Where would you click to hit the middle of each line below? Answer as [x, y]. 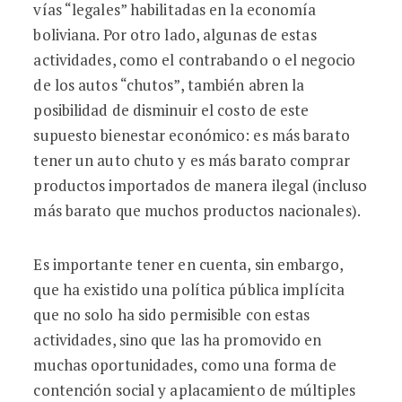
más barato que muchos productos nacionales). [197, 210]
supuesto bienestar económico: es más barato [192, 135]
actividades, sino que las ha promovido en [178, 340]
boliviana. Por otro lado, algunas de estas [175, 35]
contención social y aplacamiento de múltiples [194, 390]
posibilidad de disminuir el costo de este [171, 110]
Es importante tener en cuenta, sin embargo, [188, 264]
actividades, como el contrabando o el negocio [194, 60]
